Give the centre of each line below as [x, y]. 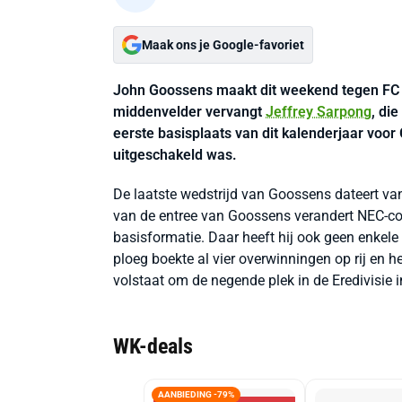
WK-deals [153, 346]
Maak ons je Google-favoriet [223, 45]
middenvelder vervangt [189, 112]
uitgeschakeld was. [175, 155]
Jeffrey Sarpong [319, 112]
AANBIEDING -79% [196, 394]
